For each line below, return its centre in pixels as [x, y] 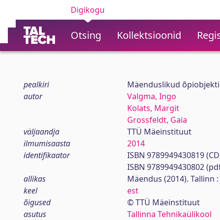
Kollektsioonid [149, 35]
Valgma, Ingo [151, 96]
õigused [37, 202]
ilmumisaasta [47, 143]
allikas [35, 179]
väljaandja [41, 132]
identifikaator [47, 155]
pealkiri [36, 84]
